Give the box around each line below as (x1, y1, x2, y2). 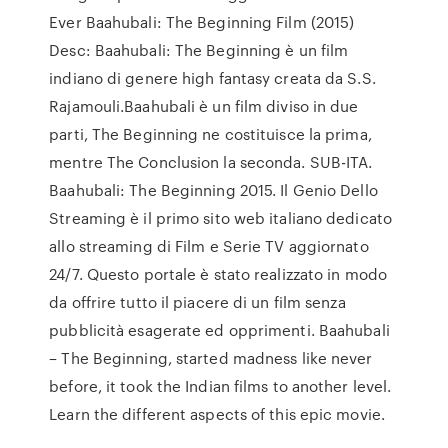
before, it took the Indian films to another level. (49, 375, 392, 397)
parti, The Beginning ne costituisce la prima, (49, 123, 372, 145)
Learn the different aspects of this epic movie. (49, 403, 385, 425)
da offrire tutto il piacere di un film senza (49, 291, 346, 313)
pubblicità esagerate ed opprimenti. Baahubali (49, 319, 390, 341)
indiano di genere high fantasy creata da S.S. (49, 67, 376, 89)
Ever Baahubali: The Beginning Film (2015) (49, 11, 355, 33)
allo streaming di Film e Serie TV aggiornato (49, 235, 369, 257)
